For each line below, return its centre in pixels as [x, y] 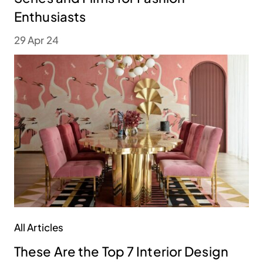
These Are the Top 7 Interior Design [121, 252]
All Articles [39, 227]
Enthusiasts [51, 17]
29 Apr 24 [36, 40]
